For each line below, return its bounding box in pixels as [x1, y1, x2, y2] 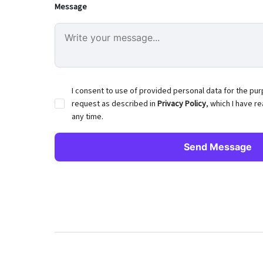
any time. [72, 111, 103, 123]
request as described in [72, 98, 157, 110]
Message [55, 1, 87, 13]
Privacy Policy [157, 98, 206, 110]
